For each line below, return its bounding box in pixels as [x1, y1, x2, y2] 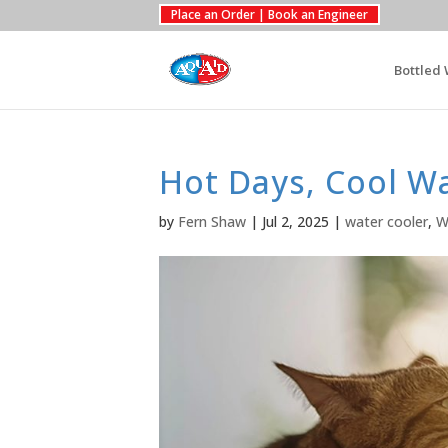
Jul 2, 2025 [261, 212, 329, 231]
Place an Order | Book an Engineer [170, 6, 368, 23]
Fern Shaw [177, 212, 246, 231]
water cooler [344, 212, 428, 231]
